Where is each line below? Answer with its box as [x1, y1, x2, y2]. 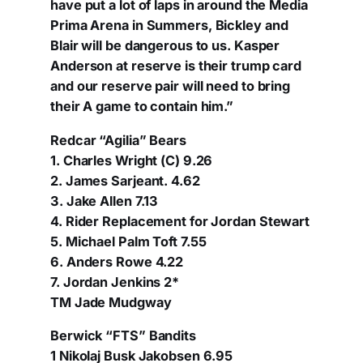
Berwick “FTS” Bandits [50, 327, 196, 344]
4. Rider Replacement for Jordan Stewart [50, 212, 310, 229]
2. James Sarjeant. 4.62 [50, 172, 200, 189]
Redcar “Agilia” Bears [50, 131, 186, 148]
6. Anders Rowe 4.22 [50, 253, 184, 270]
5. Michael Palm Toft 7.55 [50, 233, 207, 250]
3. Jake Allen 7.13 [50, 192, 159, 209]
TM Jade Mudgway [50, 293, 172, 310]
